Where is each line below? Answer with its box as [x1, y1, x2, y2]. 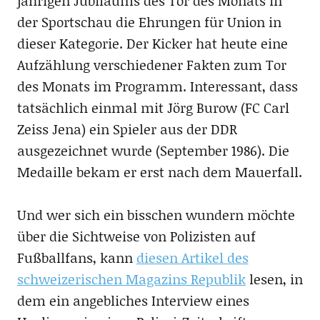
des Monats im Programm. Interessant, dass [16, 76, 298, 96]
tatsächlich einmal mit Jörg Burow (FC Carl [16, 98, 289, 118]
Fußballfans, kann [16, 248, 136, 268]
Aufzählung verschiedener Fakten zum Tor [16, 55, 286, 75]
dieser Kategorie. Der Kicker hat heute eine [16, 34, 288, 54]
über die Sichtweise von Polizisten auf [16, 226, 256, 246]
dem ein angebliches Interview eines [16, 291, 249, 311]
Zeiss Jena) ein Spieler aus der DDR [16, 119, 237, 139]
